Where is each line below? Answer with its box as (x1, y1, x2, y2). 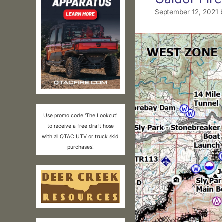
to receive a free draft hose (47, 123, 114, 130)
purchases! (67, 144, 94, 151)
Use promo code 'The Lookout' (43, 112, 117, 119)
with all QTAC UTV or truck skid (42, 133, 119, 140)
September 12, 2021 (155, 8, 218, 16)
